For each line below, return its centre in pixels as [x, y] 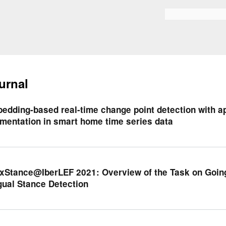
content [95, 24]
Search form [183, 17]
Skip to [95, 5]
